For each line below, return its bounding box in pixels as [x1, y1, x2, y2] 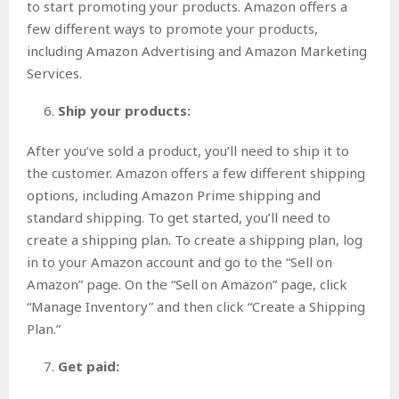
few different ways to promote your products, [27, 19, 318, 37]
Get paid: [58, 356, 119, 375]
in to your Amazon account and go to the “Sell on [27, 252, 332, 271]
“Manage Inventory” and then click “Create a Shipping [27, 297, 365, 315]
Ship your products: [58, 101, 191, 119]
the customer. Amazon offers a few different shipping [27, 163, 365, 182]
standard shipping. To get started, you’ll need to [27, 208, 330, 226]
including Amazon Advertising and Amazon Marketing [27, 41, 367, 60]
